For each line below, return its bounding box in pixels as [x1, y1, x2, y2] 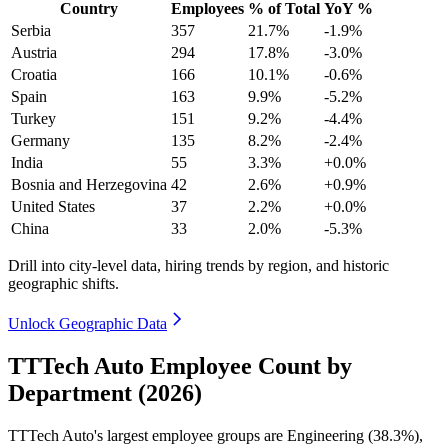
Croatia [11, 65, 57, 83]
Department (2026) [8, 379, 202, 406]
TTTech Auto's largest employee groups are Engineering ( [8, 426, 373, 444]
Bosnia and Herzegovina [11, 175, 167, 193]
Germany [11, 131, 70, 149]
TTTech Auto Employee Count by [8, 352, 352, 379]
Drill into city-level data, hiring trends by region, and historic [8, 256, 389, 274]
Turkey [11, 109, 56, 127]
